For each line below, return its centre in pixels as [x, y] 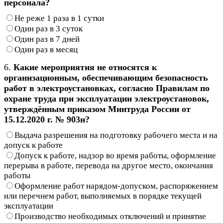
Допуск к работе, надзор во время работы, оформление [115, 155]
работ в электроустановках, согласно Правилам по [107, 88]
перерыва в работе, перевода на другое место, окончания [109, 165]
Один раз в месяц [46, 49]
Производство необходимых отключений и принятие [110, 216]
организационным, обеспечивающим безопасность [106, 77]
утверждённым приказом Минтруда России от [97, 109]
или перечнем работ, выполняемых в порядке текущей [103, 196]
